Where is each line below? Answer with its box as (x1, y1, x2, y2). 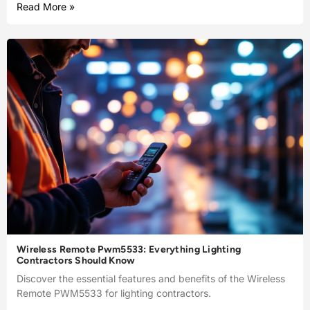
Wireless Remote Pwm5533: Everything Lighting (17, 243, 241, 255)
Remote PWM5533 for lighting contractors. (17, 286, 211, 299)
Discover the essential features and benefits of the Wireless (17, 272, 285, 284)
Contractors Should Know (17, 254, 136, 266)
